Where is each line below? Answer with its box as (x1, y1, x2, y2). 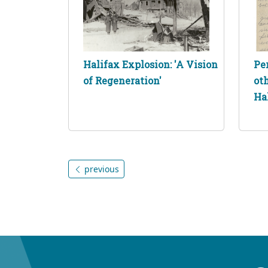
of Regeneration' (83, 74, 162, 87)
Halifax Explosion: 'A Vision (83, 57, 218, 71)
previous (82, 163, 119, 175)
